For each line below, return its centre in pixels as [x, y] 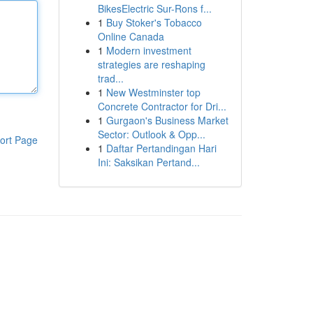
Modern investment [148, 50]
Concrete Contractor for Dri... [162, 106]
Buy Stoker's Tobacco [154, 22]
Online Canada [131, 36]
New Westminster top [153, 92]
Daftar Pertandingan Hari [161, 148]
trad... [110, 78]
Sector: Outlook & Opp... [151, 134]
